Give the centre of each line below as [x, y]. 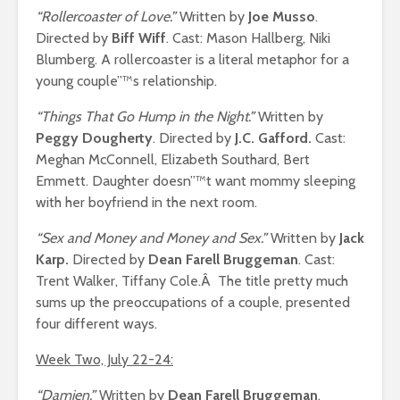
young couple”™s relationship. [126, 81]
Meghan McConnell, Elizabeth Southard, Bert [173, 160]
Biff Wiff [139, 38]
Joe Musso [282, 17]
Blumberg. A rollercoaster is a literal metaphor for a [192, 60]
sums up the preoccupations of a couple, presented [193, 303]
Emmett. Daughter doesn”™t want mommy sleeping [196, 181]
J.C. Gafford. [273, 138]
